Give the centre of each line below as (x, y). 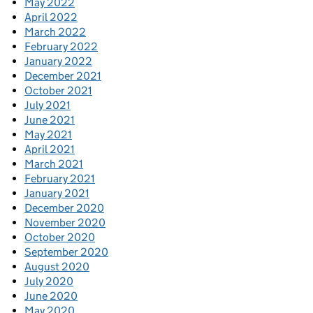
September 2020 (66, 252)
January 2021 (57, 194)
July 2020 (49, 282)
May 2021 (48, 135)
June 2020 (51, 296)
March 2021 (54, 164)
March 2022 (55, 32)
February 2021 (60, 179)
